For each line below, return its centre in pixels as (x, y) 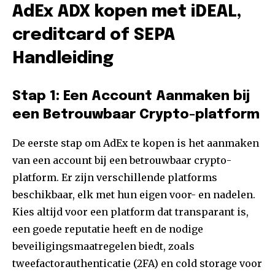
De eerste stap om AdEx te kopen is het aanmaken (136, 143)
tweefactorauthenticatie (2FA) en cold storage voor (137, 264)
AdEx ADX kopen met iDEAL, (127, 12)
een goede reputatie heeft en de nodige (108, 229)
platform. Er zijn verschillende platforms (115, 178)
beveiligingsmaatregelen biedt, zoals (103, 246)
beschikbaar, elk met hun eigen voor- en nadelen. (134, 195)
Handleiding (63, 59)
